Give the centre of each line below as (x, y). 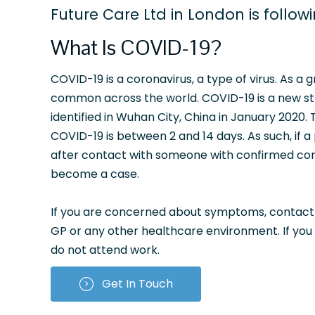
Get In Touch (137, 283)
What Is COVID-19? (136, 47)
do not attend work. (105, 250)
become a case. (95, 174)
